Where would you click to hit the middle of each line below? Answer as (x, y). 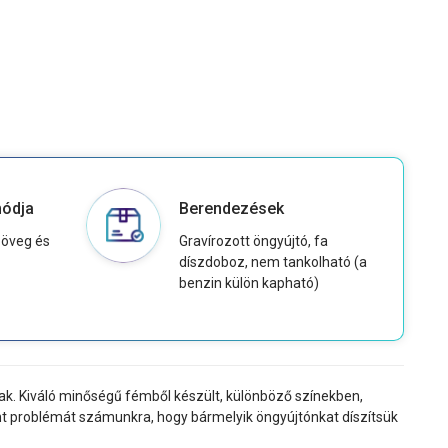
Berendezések (231, 209)
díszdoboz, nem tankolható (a (272, 262)
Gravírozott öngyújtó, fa (253, 241)
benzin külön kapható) (248, 283)
